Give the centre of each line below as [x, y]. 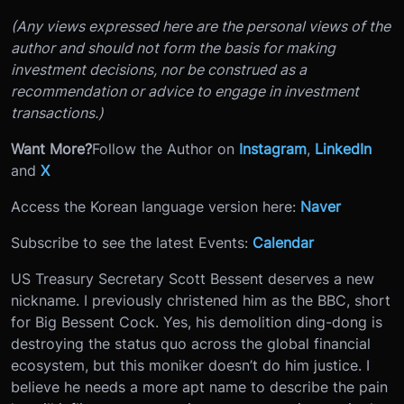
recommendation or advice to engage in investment [185, 91]
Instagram [273, 148]
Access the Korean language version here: [156, 206]
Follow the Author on [165, 148]
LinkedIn [343, 148]
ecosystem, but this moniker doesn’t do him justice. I [190, 365]
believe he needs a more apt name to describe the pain [199, 386]
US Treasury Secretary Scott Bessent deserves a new [193, 278]
